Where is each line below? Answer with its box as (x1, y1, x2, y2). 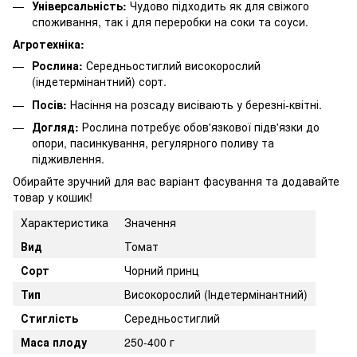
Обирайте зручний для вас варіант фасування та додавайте (13, 173, 339, 190)
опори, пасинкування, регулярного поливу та (32, 134, 274, 151)
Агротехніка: (13, 36, 84, 53)
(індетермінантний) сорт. (32, 73, 167, 90)
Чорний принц (124, 262, 199, 279)
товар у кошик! (13, 189, 92, 206)
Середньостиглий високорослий (83, 57, 261, 74)
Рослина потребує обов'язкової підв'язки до (79, 118, 320, 135)
